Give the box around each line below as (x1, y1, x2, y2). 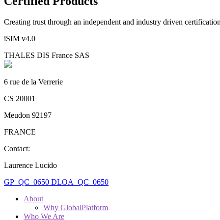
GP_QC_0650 (4, 177, 51, 186)
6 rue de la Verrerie (4, 77, 63, 86)
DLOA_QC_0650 (51, 177, 109, 186)
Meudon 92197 (4, 110, 52, 119)
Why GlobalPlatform (43, 203, 108, 212)
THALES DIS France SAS (4, 51, 89, 59)
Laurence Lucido (4, 161, 57, 169)
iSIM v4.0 (4, 34, 35, 43)
